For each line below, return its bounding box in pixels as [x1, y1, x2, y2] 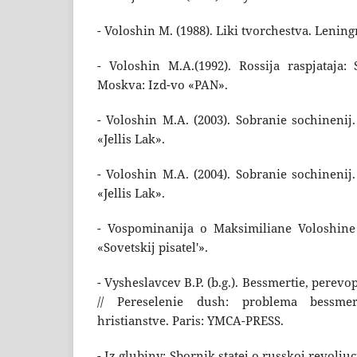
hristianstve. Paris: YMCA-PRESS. [97, 312, 284, 330]
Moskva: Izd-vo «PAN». [97, 76, 228, 94]
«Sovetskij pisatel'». [97, 239, 208, 257]
